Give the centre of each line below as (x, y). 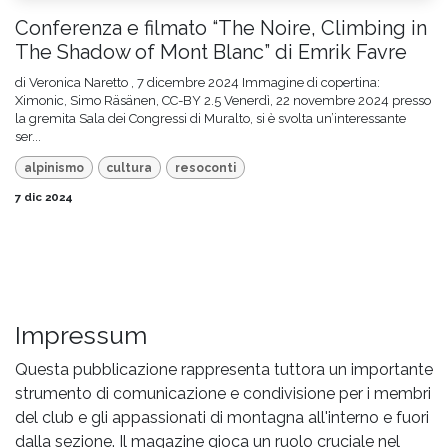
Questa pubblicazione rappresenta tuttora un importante (224, 369)
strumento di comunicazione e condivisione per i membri (223, 393)
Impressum (81, 334)
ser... (28, 137)
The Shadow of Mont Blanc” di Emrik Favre (211, 52)
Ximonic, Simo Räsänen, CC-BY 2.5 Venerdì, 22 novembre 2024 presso (223, 101)
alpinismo (53, 167)
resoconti (205, 167)
